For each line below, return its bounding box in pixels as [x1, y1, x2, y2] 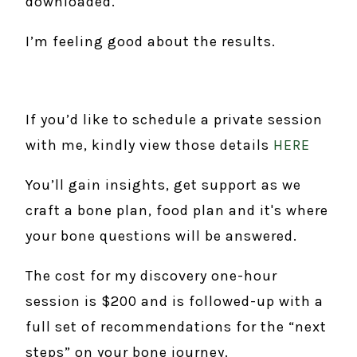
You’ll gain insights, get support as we [25, 175, 301, 194]
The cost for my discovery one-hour [25, 266, 277, 284]
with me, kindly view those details [25, 135, 269, 154]
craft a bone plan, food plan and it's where [25, 201, 328, 219]
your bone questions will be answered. [25, 226, 297, 245]
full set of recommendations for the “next [25, 317, 327, 335]
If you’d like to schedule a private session [25, 110, 323, 128]
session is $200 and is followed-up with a [25, 292, 324, 310]
